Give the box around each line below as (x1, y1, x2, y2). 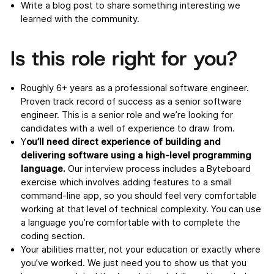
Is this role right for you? (10, 45, 237, 73)
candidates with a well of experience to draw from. (20, 123, 235, 135)
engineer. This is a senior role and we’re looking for (20, 109, 233, 121)
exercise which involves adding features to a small (20, 177, 232, 188)
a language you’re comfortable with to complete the (20, 217, 240, 229)
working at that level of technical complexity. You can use (20, 204, 261, 215)
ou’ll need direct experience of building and (26, 136, 221, 148)
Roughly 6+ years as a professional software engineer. (20, 83, 249, 94)
